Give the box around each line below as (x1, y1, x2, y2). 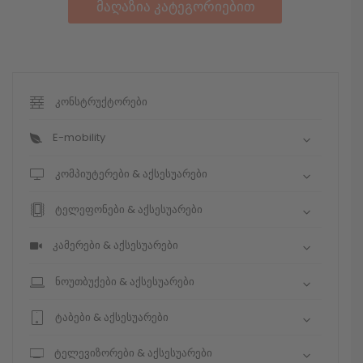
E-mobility (50, 130, 105, 146)
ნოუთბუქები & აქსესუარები (53, 273, 194, 289)
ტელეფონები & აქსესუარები (53, 201, 203, 217)
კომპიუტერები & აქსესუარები (53, 165, 207, 181)
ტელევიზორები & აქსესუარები (52, 345, 212, 361)
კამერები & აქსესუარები (50, 237, 178, 254)
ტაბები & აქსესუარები (53, 309, 169, 325)
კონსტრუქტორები (53, 93, 147, 109)
